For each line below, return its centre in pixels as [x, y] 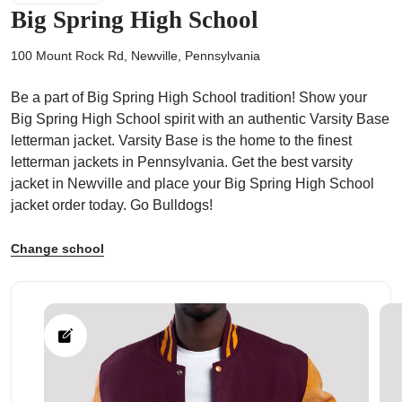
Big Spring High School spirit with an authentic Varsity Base [200, 119]
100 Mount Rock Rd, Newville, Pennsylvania [135, 56]
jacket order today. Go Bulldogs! [112, 205]
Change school [57, 249]
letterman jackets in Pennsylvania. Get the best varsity [182, 162]
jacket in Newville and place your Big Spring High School [192, 184]
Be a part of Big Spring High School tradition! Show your [189, 97]
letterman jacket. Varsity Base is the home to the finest [181, 140]
